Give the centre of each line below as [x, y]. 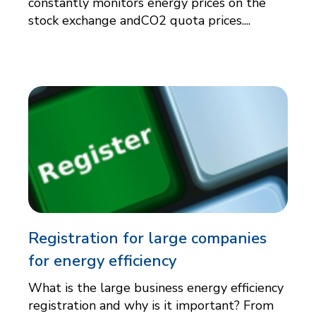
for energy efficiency [102, 261]
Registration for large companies [147, 239]
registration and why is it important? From [151, 306]
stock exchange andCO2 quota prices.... [139, 21]
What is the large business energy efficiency [156, 288]
